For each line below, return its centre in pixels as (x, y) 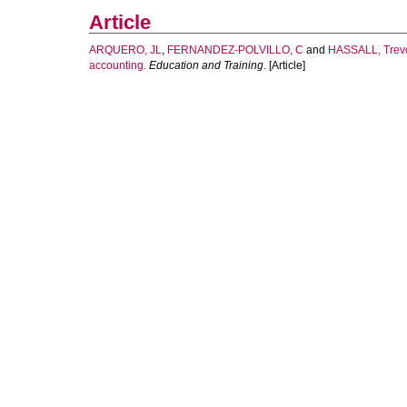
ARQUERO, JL (125, 50)
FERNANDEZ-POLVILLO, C (235, 50)
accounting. (118, 65)
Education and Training (206, 65)
